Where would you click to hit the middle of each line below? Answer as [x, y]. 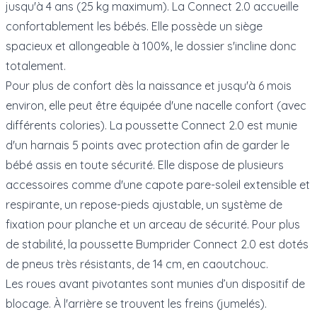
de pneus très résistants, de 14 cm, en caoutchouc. [137, 264]
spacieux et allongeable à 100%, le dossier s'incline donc [151, 46]
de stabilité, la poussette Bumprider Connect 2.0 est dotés [157, 244]
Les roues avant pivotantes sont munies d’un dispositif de [155, 283]
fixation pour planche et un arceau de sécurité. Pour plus [153, 224]
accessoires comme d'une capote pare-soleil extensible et [158, 184]
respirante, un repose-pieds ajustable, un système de [144, 204]
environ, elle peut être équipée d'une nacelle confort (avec [156, 105]
